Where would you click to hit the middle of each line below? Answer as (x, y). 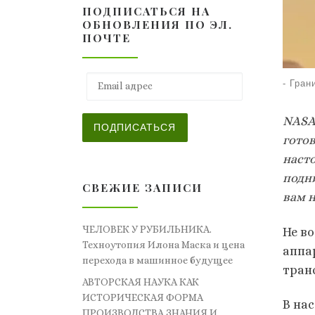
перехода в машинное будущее (157, 261)
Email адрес (114, 78)
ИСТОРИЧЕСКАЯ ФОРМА (143, 298)
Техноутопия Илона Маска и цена (163, 245)
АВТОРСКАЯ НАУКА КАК (141, 282)
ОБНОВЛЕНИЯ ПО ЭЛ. (157, 25)
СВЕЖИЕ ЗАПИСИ (142, 188)
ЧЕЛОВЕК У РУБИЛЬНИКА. (147, 230)
